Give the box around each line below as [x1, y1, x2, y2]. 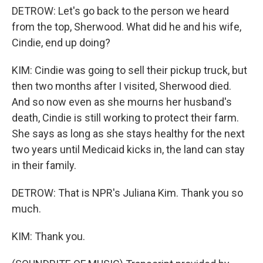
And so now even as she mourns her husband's [12, 96, 232, 108]
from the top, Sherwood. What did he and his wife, [12, 21, 241, 33]
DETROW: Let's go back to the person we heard [12, 5, 229, 17]
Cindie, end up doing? [12, 36, 110, 49]
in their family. [12, 159, 76, 171]
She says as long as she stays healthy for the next [12, 127, 245, 140]
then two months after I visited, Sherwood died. [12, 80, 231, 92]
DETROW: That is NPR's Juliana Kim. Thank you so [12, 187, 243, 199]
